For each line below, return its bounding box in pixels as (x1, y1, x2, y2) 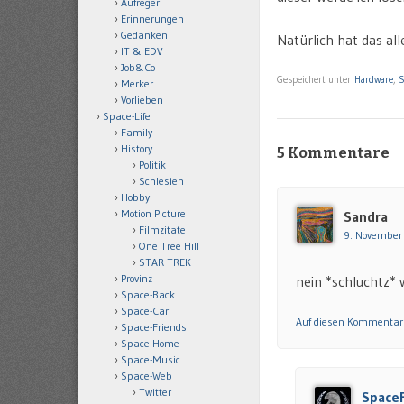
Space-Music (121, 353, 180, 366)
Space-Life (103, 109, 151, 123)
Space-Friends (121, 320, 187, 334)
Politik (139, 158, 166, 171)
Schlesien (139, 174, 184, 188)
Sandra (344, 207, 388, 226)
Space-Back (121, 288, 175, 301)
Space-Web (121, 369, 172, 382)
